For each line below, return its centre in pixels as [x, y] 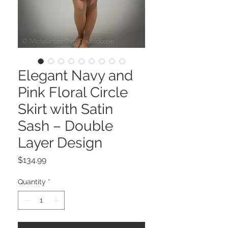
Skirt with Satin [65, 109]
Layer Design [60, 143]
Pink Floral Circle [73, 93]
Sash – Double [65, 126]
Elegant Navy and [75, 76]
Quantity [32, 182]
